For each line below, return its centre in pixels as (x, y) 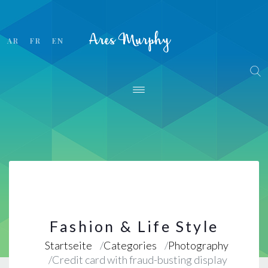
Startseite (68, 245)
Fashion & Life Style (134, 226)
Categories (130, 245)
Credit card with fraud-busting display (140, 260)
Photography (198, 245)
